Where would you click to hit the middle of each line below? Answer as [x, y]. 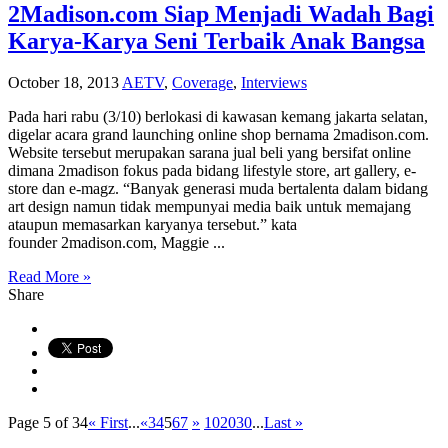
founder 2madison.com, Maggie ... [116, 243]
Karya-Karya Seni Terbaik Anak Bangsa [216, 40]
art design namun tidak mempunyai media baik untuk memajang [209, 207]
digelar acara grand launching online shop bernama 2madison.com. [218, 135]
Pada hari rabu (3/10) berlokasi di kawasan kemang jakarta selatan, [218, 117]
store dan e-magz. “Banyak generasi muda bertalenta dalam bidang [218, 189]
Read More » [49, 277]
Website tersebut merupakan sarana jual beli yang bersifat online [209, 153]
